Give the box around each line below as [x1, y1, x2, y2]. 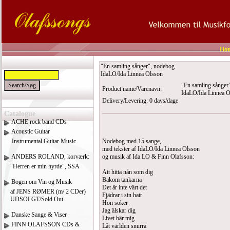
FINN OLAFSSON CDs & [11, 221, 80, 228]
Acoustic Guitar [11, 128, 50, 135]
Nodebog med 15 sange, [102, 138, 161, 145]
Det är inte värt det [102, 184, 147, 191]
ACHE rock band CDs [11, 118, 67, 125]
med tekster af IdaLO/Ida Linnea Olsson [102, 145, 200, 152]
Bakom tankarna [102, 176, 142, 183]
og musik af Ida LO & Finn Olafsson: [102, 153, 194, 160]
